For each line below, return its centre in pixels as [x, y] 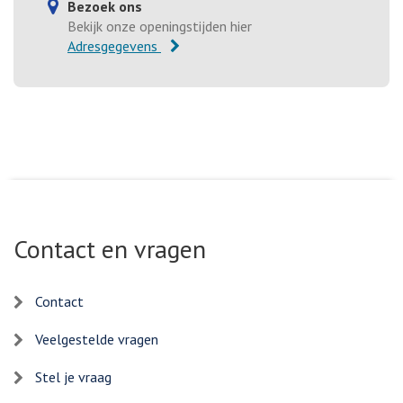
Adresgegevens [112, 46]
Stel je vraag [73, 376]
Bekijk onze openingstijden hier [160, 27]
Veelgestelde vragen [97, 339]
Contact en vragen [110, 248]
